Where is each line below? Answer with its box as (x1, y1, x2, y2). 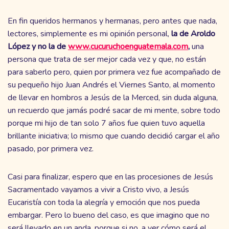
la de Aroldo (171, 28, 215, 39)
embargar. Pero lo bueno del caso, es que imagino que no (8, 209, 210, 221)
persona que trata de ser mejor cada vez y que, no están (8, 53, 206, 65)
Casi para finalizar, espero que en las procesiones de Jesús (8, 171, 213, 182)
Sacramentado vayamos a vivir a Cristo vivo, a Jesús (8, 184, 189, 195)
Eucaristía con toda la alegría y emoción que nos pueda (8, 196, 200, 208)
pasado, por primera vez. (8, 143, 94, 154)
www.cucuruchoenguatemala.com (68, 40, 188, 52)
